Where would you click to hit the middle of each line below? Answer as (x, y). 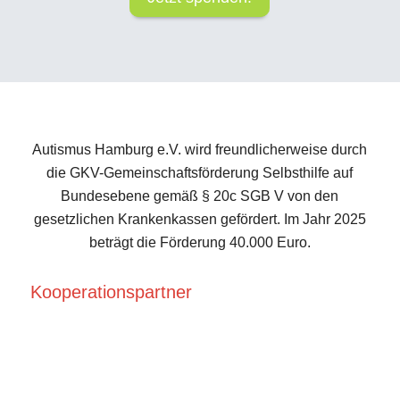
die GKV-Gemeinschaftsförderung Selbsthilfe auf (200, 173)
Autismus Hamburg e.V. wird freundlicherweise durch (200, 150)
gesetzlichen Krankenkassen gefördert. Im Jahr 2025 (200, 220)
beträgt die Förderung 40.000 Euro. (200, 243)
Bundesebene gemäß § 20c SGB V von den (200, 196)
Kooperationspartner (111, 292)
